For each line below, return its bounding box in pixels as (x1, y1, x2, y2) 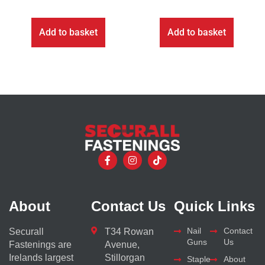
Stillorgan (104, 253, 145, 263)
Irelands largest (9, 253, 73, 263)
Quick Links (173, 198, 255, 215)
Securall (9, 227, 44, 237)
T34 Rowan (104, 227, 154, 237)
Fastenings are (9, 240, 72, 250)
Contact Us (91, 198, 166, 215)
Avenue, (104, 240, 140, 250)
